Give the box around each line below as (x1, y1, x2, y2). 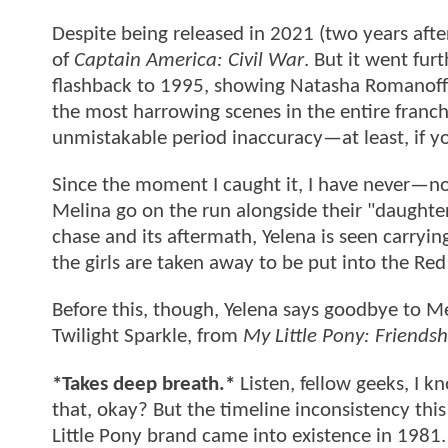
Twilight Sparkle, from (52, 326, 243, 348)
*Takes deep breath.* (52, 373, 235, 395)
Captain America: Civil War (74, 49, 304, 71)
